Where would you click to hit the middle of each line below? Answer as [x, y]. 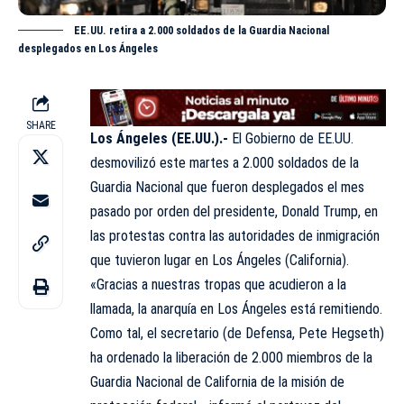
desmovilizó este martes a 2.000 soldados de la [225, 162]
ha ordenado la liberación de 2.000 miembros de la [231, 357]
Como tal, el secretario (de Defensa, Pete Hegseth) [237, 333]
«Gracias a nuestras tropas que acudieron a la [218, 284]
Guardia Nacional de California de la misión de [217, 381]
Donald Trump [320, 211]
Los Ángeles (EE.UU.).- [161, 138]
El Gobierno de [275, 138]
